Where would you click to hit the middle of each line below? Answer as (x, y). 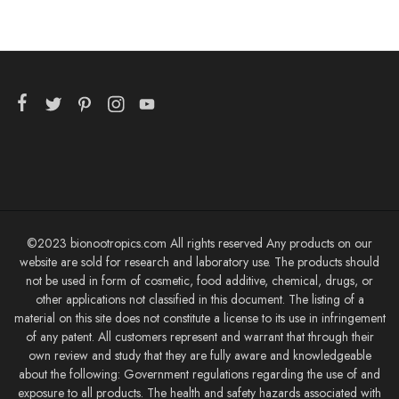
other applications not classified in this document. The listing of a (199, 299)
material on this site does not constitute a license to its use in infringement (199, 318)
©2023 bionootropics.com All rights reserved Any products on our (199, 243)
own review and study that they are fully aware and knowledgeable (199, 355)
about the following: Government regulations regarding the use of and (199, 374)
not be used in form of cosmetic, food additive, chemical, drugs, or (199, 280)
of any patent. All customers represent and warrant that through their (199, 336)
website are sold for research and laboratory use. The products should (199, 261)
